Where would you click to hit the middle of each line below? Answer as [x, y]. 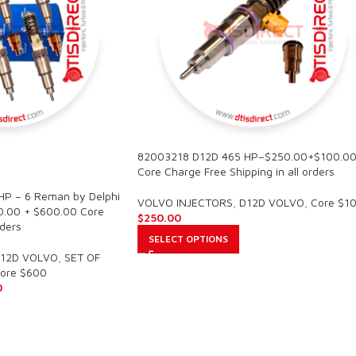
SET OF [82, 257]
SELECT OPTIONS [188, 238]
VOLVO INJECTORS [185, 202]
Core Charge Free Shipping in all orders [236, 171]
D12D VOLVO [272, 202]
